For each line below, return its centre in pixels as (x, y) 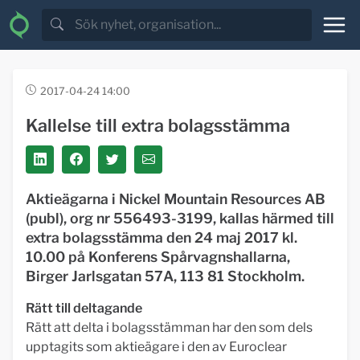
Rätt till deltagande (84, 308)
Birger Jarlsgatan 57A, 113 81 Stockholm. (165, 276)
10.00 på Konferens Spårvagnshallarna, (158, 257)
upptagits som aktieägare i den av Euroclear (156, 347)
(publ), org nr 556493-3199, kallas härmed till (180, 218)
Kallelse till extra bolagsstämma (158, 125)
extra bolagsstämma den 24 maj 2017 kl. (162, 237)
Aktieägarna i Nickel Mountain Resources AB (176, 199)
